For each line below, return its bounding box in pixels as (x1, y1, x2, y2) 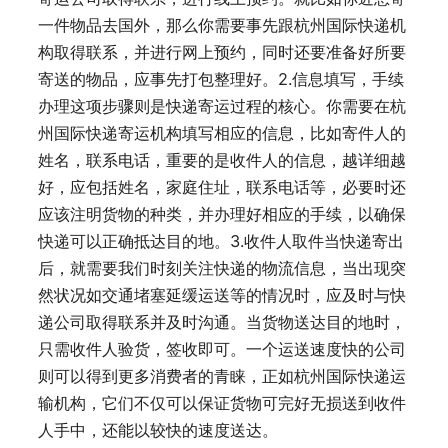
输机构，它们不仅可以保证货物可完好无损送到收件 (38, 393, 406, 414)
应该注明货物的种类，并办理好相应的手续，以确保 (38, 204, 406, 225)
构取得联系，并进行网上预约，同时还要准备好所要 (38, 42, 406, 63)
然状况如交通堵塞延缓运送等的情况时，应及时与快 (38, 285, 406, 306)
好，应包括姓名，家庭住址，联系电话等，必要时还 (38, 177, 406, 198)
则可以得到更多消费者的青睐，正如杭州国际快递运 (38, 366, 406, 387)
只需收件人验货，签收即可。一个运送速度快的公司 (38, 339, 406, 360)
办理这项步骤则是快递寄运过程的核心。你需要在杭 (38, 96, 406, 117)
